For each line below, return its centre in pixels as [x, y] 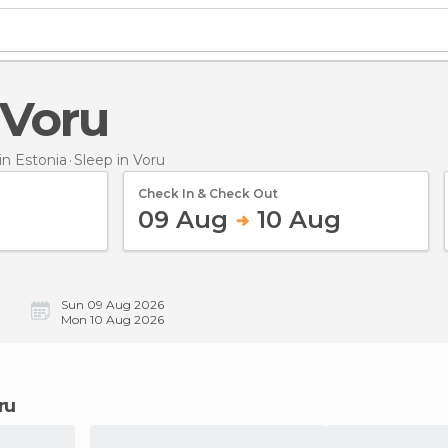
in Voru [141, 159]
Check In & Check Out [208, 193]
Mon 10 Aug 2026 [112, 319]
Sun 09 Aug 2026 [112, 304]
